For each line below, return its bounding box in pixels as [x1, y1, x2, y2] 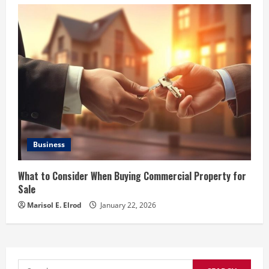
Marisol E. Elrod [27, 200, 82, 211]
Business [33, 139, 65, 150]
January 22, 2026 [98, 200, 156, 211]
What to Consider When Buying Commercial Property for [18, 169, 246, 184]
